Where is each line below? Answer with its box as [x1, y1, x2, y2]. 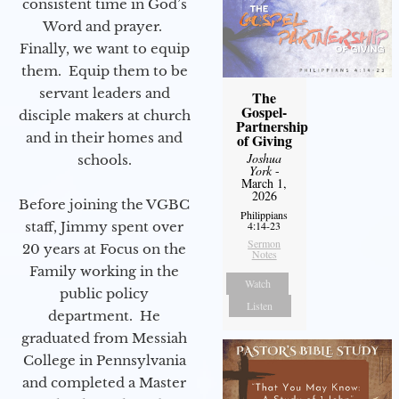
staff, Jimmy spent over [25, 217, 183, 235]
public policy [60, 284, 149, 302]
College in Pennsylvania [22, 351, 186, 369]
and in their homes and [26, 128, 183, 146]
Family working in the [29, 262, 179, 280]
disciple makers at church [18, 106, 191, 124]
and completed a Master [22, 373, 186, 391]
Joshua [247, 149, 282, 167]
